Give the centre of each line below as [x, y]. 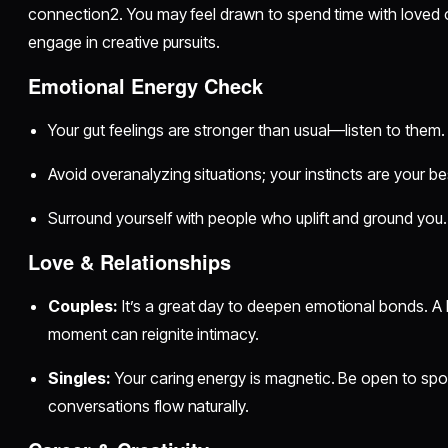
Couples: [83, 306]
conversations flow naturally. [149, 406]
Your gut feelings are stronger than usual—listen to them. [246, 130]
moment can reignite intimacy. [154, 334]
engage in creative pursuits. [124, 42]
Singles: [80, 378]
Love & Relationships [130, 262]
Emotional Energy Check [146, 86]
